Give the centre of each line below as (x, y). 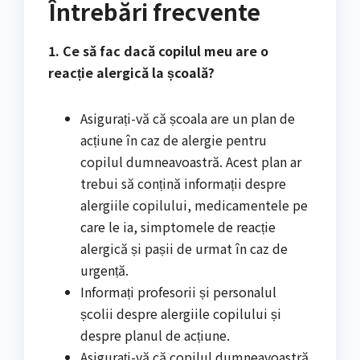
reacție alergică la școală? (131, 73)
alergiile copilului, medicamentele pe (194, 205)
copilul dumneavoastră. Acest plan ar (191, 162)
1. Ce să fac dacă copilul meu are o (158, 51)
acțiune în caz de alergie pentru (174, 140)
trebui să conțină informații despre (183, 184)
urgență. (104, 270)
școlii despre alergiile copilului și (181, 314)
